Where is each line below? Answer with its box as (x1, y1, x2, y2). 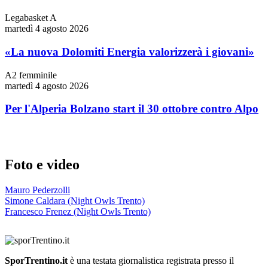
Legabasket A (5, 13, 57, 23)
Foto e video (5, 156, 80, 172)
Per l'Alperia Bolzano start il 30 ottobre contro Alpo (5, 102, 258, 115)
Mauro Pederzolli (5, 184, 70, 195)
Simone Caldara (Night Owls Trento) (5, 195, 145, 206)
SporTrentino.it (5, 255, 68, 266)
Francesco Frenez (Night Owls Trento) (5, 206, 151, 217)
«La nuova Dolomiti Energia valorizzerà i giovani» (5, 45, 254, 58)
